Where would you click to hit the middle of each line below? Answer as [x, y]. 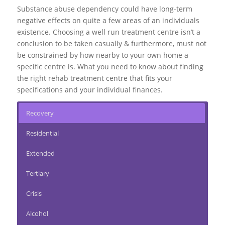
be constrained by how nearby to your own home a [102, 55]
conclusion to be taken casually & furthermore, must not [111, 44]
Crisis [34, 194]
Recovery [40, 113]
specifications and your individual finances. [90, 90]
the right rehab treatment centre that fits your [94, 78]
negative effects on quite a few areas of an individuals [108, 21]
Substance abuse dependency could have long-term [104, 9]
